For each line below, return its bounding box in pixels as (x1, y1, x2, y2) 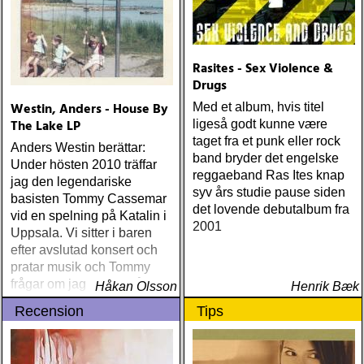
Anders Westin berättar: (11, 141, 145, 154)
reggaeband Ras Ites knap (193, 168, 344, 182)
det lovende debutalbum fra (193, 202, 349, 216)
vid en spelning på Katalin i (11, 209, 167, 223)
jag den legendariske (11, 175, 132, 188)
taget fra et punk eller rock (193, 134, 340, 148)
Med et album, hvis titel (193, 100, 324, 114)
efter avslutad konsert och (11, 243, 158, 257)
